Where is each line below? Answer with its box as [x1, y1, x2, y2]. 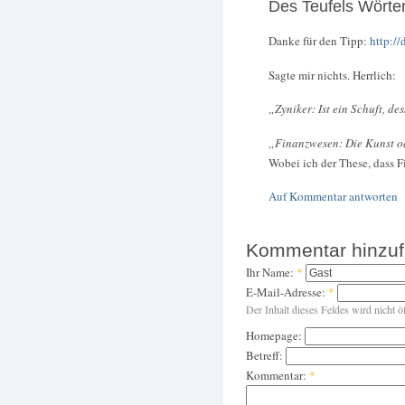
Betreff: [246, 347, 286, 364]
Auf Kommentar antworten [268, 188, 398, 205]
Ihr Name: [246, 264, 297, 281]
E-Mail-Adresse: [246, 284, 328, 301]
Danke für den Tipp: [268, 32, 370, 49]
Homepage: [246, 327, 305, 344]
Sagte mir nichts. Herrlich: [268, 66, 396, 83]
